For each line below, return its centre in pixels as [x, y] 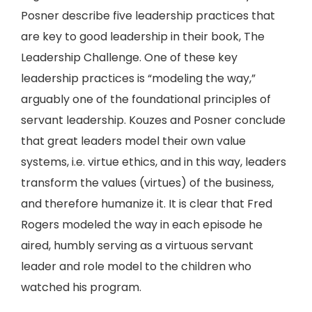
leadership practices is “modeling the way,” [138, 78]
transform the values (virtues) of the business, [147, 183]
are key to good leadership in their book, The [143, 37]
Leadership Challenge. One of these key [129, 57]
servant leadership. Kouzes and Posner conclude [153, 120]
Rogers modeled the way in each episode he [142, 225]
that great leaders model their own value [133, 141]
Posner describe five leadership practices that [148, 16]
